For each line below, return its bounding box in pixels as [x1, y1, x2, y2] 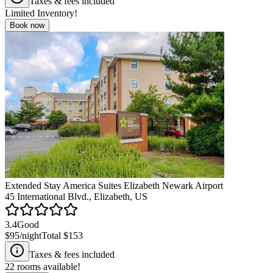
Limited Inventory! [5, 7, 77, 18]
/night [19, 230, 41, 241]
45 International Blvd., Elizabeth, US [5, 191, 147, 202]
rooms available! [15, 261, 80, 272]
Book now [10, 20, 44, 30]
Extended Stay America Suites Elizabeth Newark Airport [5, 180, 223, 191]
